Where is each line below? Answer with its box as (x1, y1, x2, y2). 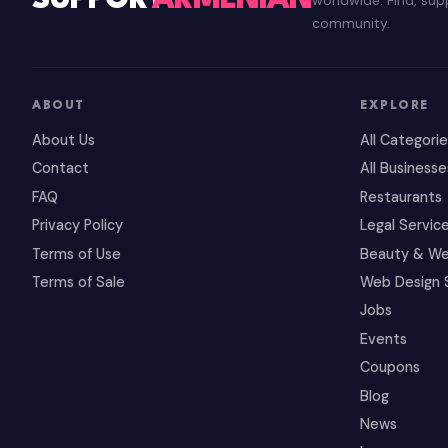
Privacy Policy (32, 216, 123, 235)
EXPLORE (360, 99, 429, 112)
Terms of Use (32, 244, 121, 263)
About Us (32, 131, 95, 150)
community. (312, 13, 391, 32)
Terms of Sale (32, 273, 125, 291)
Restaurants (360, 187, 442, 206)
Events (360, 329, 407, 348)
